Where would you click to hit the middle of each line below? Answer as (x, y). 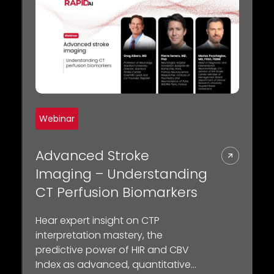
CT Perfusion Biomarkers (116, 192)
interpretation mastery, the (99, 235)
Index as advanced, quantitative (113, 264)
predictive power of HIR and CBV (112, 250)
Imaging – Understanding (121, 174)
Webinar (57, 118)
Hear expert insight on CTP (97, 220)
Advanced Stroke (92, 155)
